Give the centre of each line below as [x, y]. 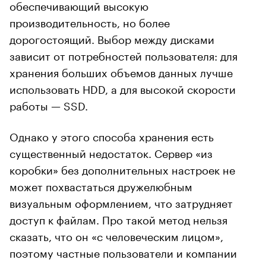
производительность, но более [90, 21]
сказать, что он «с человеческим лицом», [116, 235]
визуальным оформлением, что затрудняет [121, 202]
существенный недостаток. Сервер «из [111, 152]
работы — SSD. [49, 104]
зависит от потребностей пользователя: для [123, 54]
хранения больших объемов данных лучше [121, 71]
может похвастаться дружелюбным [101, 185]
